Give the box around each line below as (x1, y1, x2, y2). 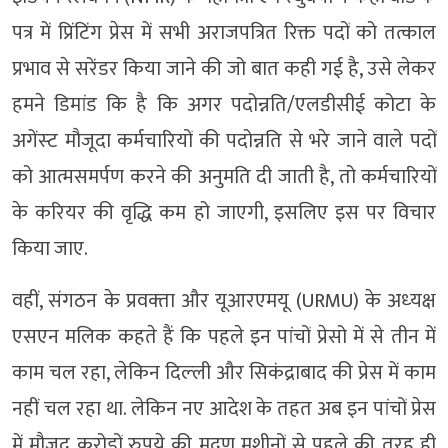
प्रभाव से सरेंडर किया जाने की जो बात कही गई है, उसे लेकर (12, 51, 436, 86)
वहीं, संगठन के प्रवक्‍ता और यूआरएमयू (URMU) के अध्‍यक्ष (12, 283, 436, 318)
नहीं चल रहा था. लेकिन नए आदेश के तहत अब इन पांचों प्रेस (12, 391, 436, 426)
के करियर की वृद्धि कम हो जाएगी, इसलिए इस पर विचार (12, 195, 436, 230)
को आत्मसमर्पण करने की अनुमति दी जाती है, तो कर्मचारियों (12, 159, 436, 194)
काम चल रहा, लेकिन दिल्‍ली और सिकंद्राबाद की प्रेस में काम (12, 355, 436, 390)
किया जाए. (12, 231, 88, 266)
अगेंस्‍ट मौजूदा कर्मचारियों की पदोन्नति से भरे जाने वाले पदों (12, 123, 436, 158)
